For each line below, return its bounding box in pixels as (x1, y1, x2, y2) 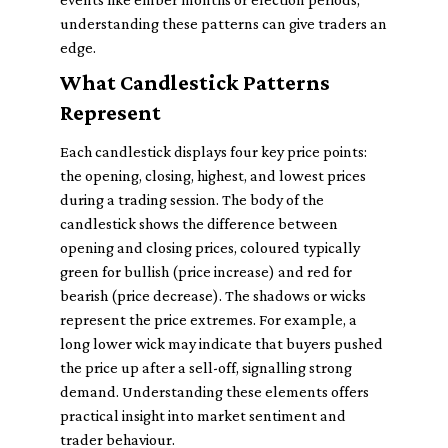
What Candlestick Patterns (60, 70, 330, 95)
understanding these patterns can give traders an (60, 15, 387, 32)
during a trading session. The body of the (60, 191, 324, 208)
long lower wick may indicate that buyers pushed (60, 335, 383, 352)
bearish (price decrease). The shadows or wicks (60, 287, 366, 304)
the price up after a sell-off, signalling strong (60, 359, 352, 376)
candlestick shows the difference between (60, 215, 338, 232)
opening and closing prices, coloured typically (60, 239, 360, 256)
